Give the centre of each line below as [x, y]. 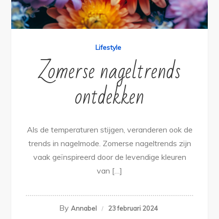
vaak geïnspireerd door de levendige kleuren [109, 157]
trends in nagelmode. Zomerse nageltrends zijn [109, 143]
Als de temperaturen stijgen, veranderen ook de [109, 129]
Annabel [84, 208]
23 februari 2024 [133, 208]
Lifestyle [108, 47]
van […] [109, 170]
